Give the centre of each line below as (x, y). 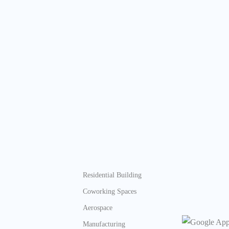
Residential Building (112, 175)
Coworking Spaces (110, 191)
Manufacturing (104, 224)
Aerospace (98, 208)
